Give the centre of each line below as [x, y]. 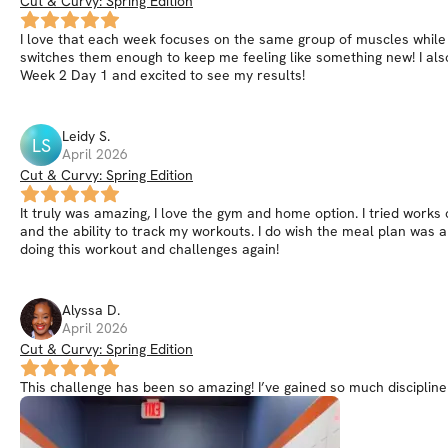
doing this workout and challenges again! [149, 249]
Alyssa [82, 310]
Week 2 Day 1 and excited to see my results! [162, 75]
